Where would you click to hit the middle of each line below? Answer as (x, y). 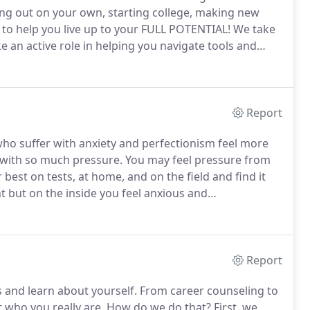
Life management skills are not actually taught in (130, 210)
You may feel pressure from (197, 160)
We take (253, 29)
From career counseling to (208, 291)
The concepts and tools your (186, 62)
